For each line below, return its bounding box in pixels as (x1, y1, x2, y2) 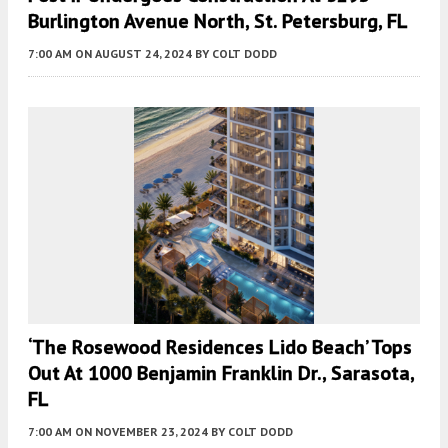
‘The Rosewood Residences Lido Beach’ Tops (28, 334, 412, 361)
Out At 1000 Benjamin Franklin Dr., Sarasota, (28, 360, 414, 387)
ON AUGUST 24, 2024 (75, 45, 192, 61)
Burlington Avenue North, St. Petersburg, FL (28, 7, 408, 34)
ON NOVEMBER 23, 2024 (75, 424, 208, 440)
